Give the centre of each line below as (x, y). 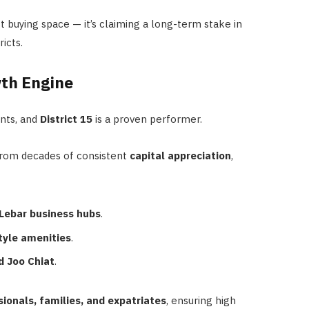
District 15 (66, 119)
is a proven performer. (147, 119)
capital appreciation (180, 156)
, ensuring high (201, 301)
